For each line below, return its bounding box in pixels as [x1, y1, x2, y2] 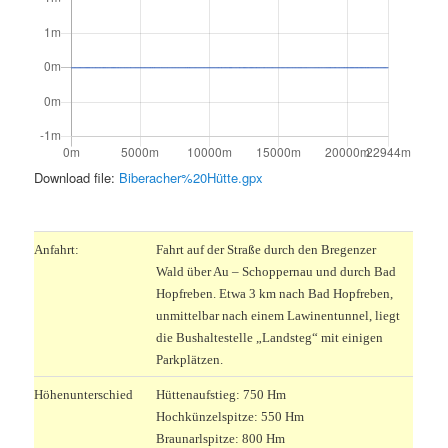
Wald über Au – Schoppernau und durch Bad [156, 263, 397, 279]
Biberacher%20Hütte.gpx [119, 168, 264, 188]
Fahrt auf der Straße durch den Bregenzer [156, 241, 377, 257]
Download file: [34, 168, 120, 188]
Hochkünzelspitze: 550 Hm [156, 408, 305, 424]
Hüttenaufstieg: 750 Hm [156, 386, 287, 402]
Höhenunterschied [34, 386, 134, 402]
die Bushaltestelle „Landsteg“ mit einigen [156, 329, 384, 345]
